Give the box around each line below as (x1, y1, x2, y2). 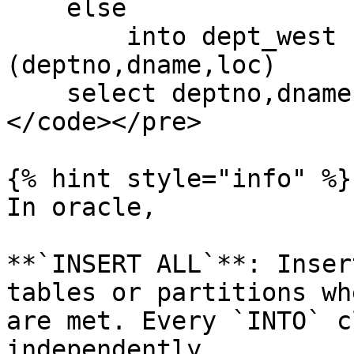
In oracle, (6, 193, 156, 221)
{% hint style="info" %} (6, 164, 352, 193)
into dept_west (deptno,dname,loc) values (6, 22, 126, 51)
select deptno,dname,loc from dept (6, 79, 66, 107)
